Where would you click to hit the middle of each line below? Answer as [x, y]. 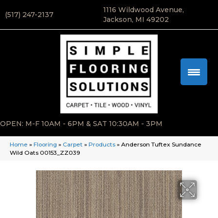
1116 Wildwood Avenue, [143, 10]
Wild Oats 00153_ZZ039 [45, 153]
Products [102, 145]
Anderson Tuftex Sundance [161, 145]
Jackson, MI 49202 [136, 19]
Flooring [45, 145]
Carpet [73, 145]
